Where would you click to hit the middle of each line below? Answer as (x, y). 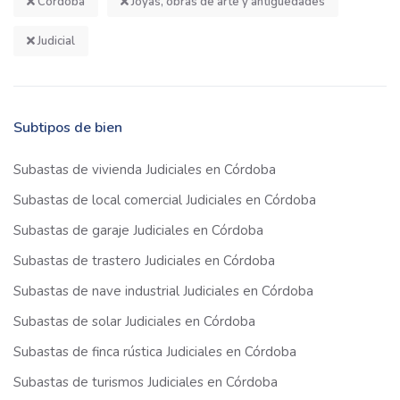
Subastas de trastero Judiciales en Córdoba (144, 261)
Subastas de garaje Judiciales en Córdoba (138, 231)
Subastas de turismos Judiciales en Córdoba (146, 383)
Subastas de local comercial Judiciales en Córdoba (165, 200)
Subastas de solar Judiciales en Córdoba (134, 322)
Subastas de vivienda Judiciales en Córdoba (145, 170)
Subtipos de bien (68, 128)
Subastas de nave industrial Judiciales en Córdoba (163, 292)
